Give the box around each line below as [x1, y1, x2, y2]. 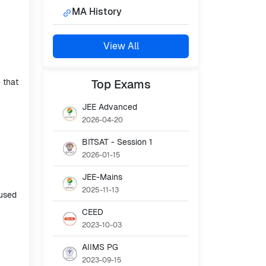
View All [103, 40, 139, 53]
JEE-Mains [82, 172, 122, 183]
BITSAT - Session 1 [82, 137, 152, 148]
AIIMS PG [82, 242, 118, 253]
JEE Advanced [82, 102, 137, 113]
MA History [72, 5, 122, 18]
